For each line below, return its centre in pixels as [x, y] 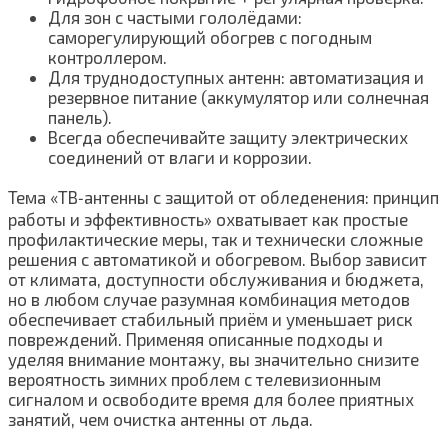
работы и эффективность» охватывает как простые [208, 218]
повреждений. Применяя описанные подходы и [195, 338]
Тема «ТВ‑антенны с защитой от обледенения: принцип [223, 196]
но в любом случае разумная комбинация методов [209, 298]
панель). [80, 116]
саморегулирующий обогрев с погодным [210, 36]
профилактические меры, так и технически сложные [215, 238]
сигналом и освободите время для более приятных [211, 398]
